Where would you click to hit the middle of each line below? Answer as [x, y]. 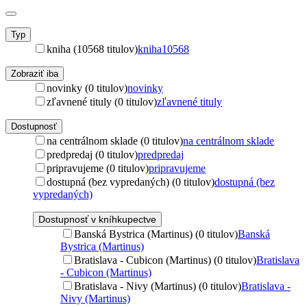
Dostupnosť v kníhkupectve [97, 219]
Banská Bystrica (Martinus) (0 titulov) [156, 234]
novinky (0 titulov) [87, 88]
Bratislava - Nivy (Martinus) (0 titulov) [158, 286]
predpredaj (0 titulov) [92, 155]
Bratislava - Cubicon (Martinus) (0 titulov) [165, 260]
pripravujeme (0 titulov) [98, 168]
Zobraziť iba [35, 74]
